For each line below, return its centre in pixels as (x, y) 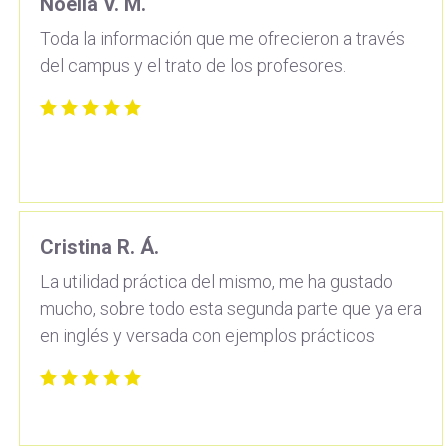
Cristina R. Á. (99, 246)
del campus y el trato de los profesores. (193, 65)
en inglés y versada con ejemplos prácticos (207, 335)
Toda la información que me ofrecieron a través (222, 38)
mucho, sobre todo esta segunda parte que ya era (231, 308)
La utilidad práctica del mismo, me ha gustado (216, 281)
